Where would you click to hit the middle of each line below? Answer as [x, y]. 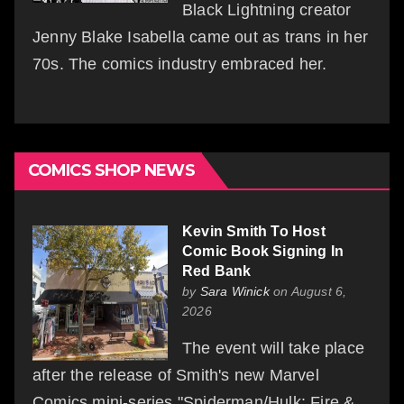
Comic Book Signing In [263, 251]
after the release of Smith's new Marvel [176, 375]
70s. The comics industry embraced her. [180, 64]
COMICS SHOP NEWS [111, 170]
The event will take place [273, 348]
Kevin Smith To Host [254, 231]
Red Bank [217, 271]
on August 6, [308, 291]
